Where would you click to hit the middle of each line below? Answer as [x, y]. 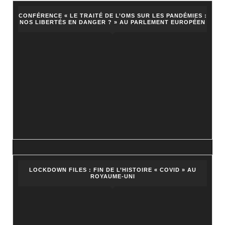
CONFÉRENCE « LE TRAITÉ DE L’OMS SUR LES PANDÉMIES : [113, 15]
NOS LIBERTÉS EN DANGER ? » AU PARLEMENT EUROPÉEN [113, 22]
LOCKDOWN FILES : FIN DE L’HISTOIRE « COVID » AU [113, 170]
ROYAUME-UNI [113, 176]
